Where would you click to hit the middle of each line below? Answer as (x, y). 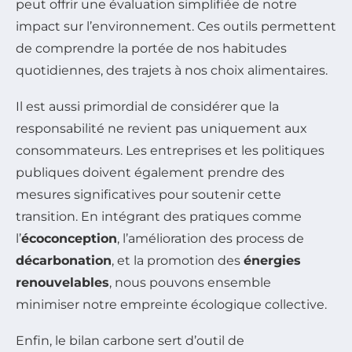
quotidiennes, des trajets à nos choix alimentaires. (172, 70)
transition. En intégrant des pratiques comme (159, 216)
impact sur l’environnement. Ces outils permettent (176, 26)
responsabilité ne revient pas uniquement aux (161, 128)
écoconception (69, 238)
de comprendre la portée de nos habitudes (151, 48)
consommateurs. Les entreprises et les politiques (170, 150)
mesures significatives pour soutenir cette (148, 194)
